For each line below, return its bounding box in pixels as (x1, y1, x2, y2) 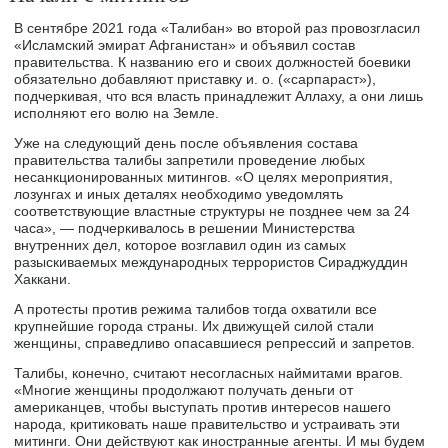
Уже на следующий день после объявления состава (14, 135, 359, 152)
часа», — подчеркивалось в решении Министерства (14, 220, 356, 237)
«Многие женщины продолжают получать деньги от (14, 382, 354, 399)
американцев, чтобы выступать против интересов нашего (14, 399, 392, 416)
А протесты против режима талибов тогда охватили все (14, 301, 378, 318)
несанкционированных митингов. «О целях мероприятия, (14, 169, 394, 186)
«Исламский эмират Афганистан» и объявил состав (14, 37, 356, 54)
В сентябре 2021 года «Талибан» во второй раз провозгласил (14, 20, 421, 37)
